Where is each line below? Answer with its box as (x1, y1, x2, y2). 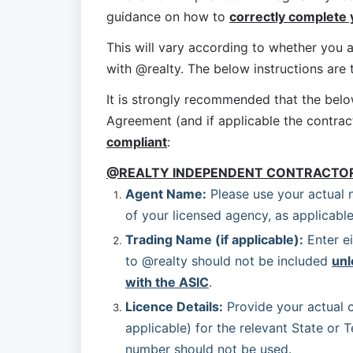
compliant (106, 134, 167, 150)
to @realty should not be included (125, 253, 332, 269)
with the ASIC (125, 274, 209, 290)
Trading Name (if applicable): (125, 232, 303, 247)
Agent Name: (125, 186, 206, 202)
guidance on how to (106, 9, 229, 24)
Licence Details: (125, 299, 223, 314)
